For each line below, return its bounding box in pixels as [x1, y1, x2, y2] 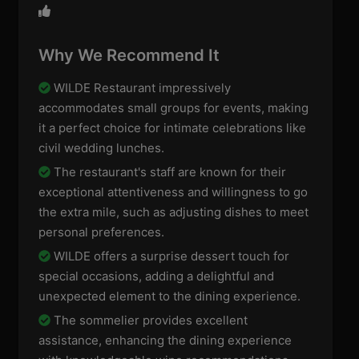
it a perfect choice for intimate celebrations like [38, 120, 307, 136]
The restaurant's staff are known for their [50, 164, 287, 180]
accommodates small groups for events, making [38, 100, 309, 116]
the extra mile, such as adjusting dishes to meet [38, 204, 309, 220]
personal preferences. [38, 224, 165, 240]
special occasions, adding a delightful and [38, 268, 275, 284]
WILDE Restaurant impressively [50, 80, 232, 96]
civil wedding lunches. [38, 140, 165, 156]
